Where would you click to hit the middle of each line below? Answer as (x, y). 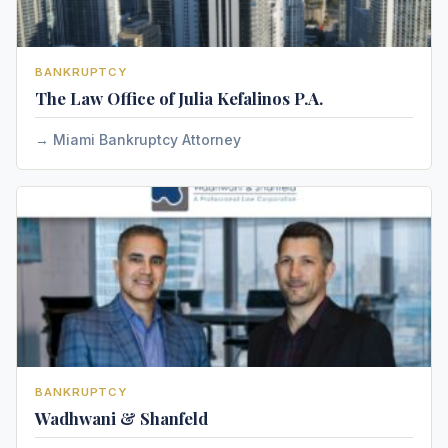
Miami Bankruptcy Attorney (147, 139)
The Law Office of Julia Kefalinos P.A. (179, 98)
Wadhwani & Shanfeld (121, 418)
